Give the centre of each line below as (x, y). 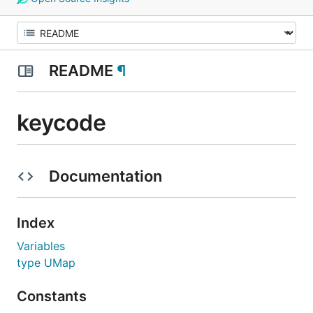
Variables (41, 246)
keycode (61, 123)
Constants (53, 296)
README (81, 71)
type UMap (46, 262)
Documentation (105, 176)
